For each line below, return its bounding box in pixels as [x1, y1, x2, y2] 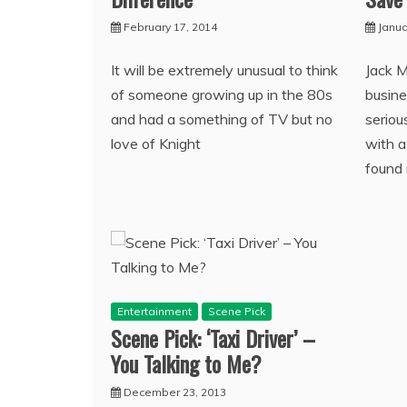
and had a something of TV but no [111, 109, 333, 128]
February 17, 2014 [124, 19, 217, 34]
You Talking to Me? [111, 346, 262, 380]
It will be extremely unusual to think [111, 60, 338, 79]
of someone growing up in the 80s [111, 84, 333, 104]
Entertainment [117, 303, 192, 318]
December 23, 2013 [124, 384, 226, 399]
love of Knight [111, 134, 201, 153]
